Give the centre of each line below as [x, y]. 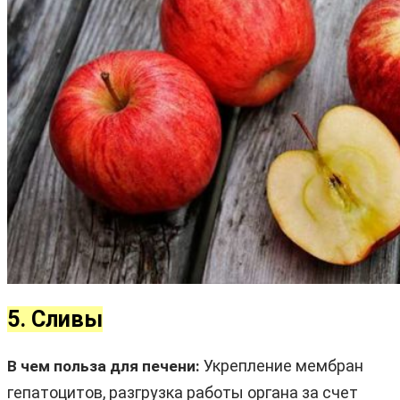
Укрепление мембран [282, 365]
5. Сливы [55, 319]
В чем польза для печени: [104, 366]
